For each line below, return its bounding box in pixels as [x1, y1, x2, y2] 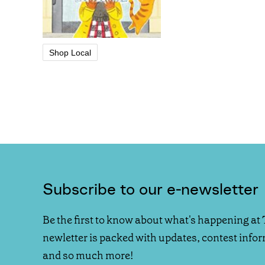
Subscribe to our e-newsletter [43, 179, 258, 200]
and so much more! [43, 248, 134, 263]
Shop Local [49, 47, 91, 57]
